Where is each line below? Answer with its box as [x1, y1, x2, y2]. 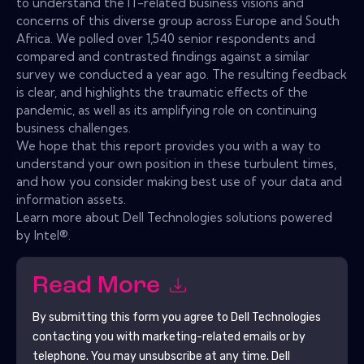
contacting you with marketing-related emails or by [32, 329, 305, 344]
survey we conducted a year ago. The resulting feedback [16, 66, 347, 82]
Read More [32, 274, 166, 300]
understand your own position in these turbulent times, [16, 155, 336, 171]
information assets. [16, 191, 126, 207]
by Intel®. [16, 227, 71, 243]
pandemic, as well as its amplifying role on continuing [16, 102, 317, 118]
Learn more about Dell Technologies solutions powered [16, 209, 332, 225]
